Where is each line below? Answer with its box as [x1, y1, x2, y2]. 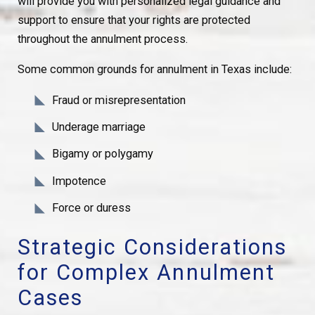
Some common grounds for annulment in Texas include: [17, 63, 292, 77]
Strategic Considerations [17, 234, 288, 261]
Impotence [52, 174, 107, 188]
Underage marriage [52, 120, 146, 134]
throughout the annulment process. [17, 32, 188, 46]
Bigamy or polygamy [52, 147, 154, 161]
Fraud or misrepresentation [52, 93, 186, 107]
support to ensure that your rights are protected [17, 13, 250, 27]
